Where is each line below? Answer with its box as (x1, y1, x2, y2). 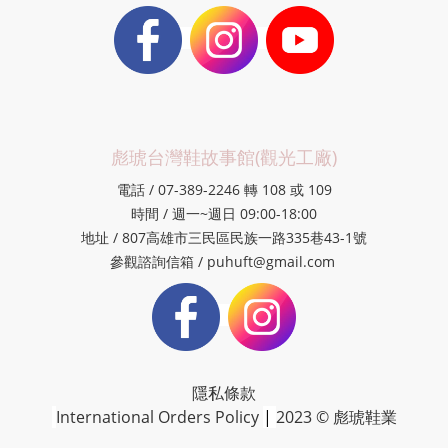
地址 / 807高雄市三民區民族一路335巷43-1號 (81, 227, 367, 247)
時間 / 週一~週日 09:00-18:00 (131, 203, 317, 223)
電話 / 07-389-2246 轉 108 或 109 (116, 179, 332, 199)
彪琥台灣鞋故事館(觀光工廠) (111, 144, 337, 169)
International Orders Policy (55, 405, 259, 428)
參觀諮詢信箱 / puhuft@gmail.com (109, 251, 339, 271)
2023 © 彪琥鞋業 (275, 405, 397, 428)
